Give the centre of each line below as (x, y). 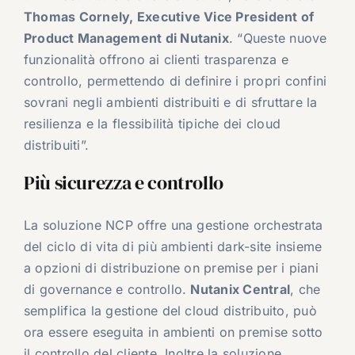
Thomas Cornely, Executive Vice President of (169, 17)
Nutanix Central (240, 290)
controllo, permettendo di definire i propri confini (175, 81)
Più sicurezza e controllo (124, 183)
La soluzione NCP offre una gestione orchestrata (173, 225)
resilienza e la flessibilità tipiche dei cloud (152, 124)
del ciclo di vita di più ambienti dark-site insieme (173, 247)
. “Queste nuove (278, 38)
